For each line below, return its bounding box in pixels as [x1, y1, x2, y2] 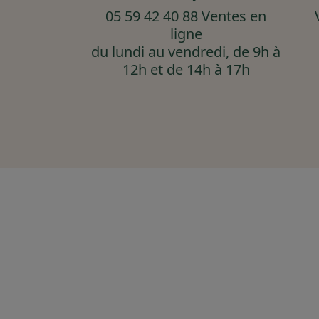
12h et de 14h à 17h [122, 59, 250, 79]
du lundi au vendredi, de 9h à [91, 41, 281, 61]
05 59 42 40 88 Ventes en [105, 6, 266, 26]
